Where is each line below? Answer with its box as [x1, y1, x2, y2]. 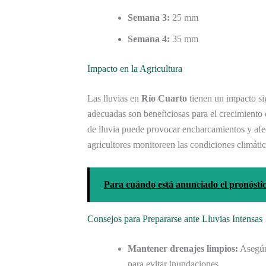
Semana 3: [128, 12, 170, 23]
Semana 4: [128, 33, 170, 44]
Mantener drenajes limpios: [128, 243, 238, 254]
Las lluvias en [87, 93, 141, 103]
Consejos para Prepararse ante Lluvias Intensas [87, 214, 262, 224]
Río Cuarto [141, 93, 187, 103]
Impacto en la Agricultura [87, 63, 182, 74]
